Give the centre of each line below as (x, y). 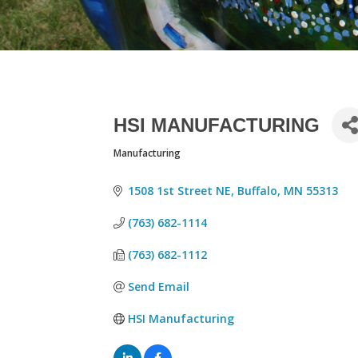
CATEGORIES (156, 163)
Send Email (158, 286)
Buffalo (257, 191)
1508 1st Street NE (179, 191)
